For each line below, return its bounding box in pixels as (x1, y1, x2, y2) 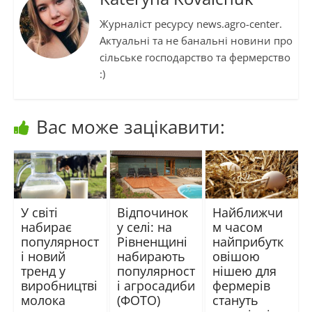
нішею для (212, 263, 277, 280)
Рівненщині (116, 233, 187, 251)
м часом (212, 219, 263, 236)
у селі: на (116, 219, 172, 236)
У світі (20, 204, 58, 221)
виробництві (20, 277, 97, 295)
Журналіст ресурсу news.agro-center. (99, 17, 282, 31)
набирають (116, 248, 185, 265)
